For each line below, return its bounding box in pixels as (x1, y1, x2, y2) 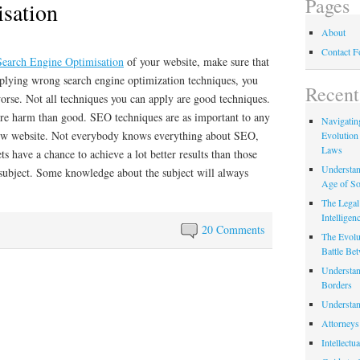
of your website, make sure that (124, 54, 269, 70)
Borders (321, 278, 352, 292)
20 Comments (202, 222, 265, 238)
